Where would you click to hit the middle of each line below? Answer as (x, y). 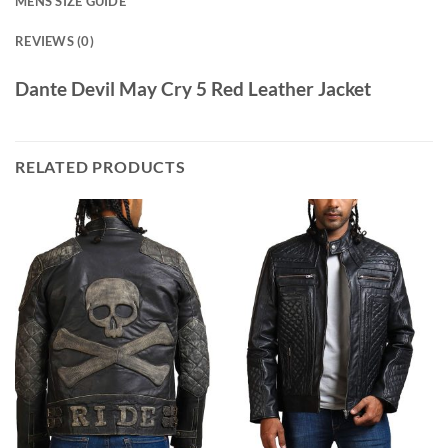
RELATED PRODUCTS (100, 167)
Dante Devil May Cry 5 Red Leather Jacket (193, 89)
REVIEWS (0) (54, 41)
